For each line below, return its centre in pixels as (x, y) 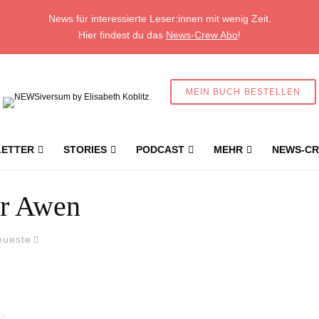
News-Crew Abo (202, 35)
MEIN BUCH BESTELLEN (243, 92)
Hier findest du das (122, 35)
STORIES (85, 150)
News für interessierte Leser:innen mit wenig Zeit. (159, 19)
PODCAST (160, 150)
